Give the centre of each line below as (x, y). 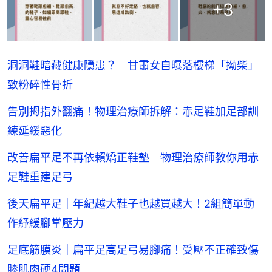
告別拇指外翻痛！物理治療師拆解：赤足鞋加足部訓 (133, 112)
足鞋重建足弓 (40, 177)
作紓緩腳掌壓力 (46, 223)
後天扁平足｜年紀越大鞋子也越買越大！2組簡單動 (131, 204)
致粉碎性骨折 (40, 85)
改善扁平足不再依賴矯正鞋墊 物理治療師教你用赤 (133, 158)
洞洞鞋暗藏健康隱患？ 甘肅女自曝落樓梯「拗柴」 (133, 66)
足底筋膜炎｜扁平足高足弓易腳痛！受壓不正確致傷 (133, 250)
